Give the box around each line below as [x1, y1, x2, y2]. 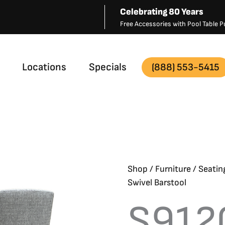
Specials [89, 61, 127, 73]
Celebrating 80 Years [120, 7, 203, 17]
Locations [22, 61, 67, 73]
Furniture [155, 164, 191, 175]
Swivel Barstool [128, 177, 186, 188]
